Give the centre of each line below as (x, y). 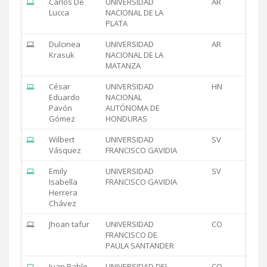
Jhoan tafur (69, 224)
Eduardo (64, 97)
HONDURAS (126, 118)
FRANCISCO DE (131, 235)
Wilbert (62, 139)
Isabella (63, 181)
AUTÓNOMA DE (133, 108)
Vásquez (65, 150)
